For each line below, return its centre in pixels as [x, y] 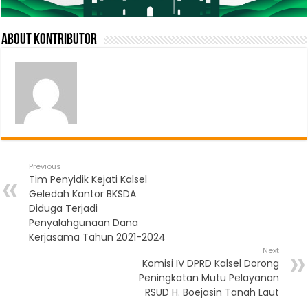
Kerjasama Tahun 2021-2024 [98, 237]
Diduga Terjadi [64, 208]
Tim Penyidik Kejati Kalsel [88, 179]
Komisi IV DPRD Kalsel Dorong [210, 263]
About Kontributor [49, 40]
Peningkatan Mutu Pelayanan [209, 277]
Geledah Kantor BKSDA [83, 194]
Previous [45, 166]
